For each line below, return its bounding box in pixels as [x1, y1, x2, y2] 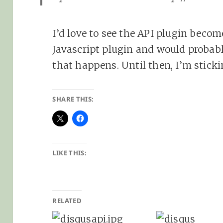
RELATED [52, 196, 82, 205]
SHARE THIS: [52, 94, 94, 104]
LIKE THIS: [52, 148, 87, 157]
